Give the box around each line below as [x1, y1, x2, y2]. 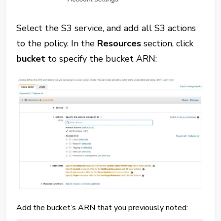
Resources [97, 37, 142, 50]
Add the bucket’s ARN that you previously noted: [16, 202, 188, 214]
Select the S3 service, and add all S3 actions [16, 22, 196, 35]
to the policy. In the [16, 37, 98, 50]
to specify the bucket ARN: [45, 53, 157, 65]
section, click [141, 37, 194, 50]
